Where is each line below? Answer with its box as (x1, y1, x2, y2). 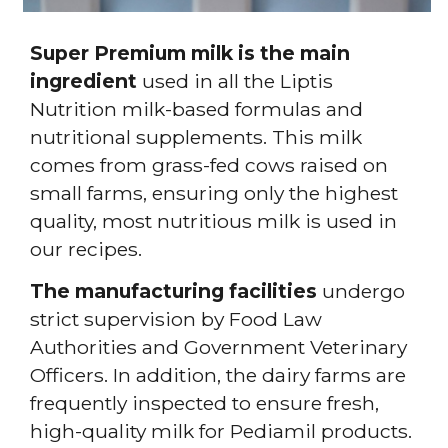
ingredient (30, 69, 142, 94)
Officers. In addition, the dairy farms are (30, 363, 406, 388)
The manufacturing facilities (30, 279, 317, 304)
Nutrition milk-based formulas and (30, 97, 363, 122)
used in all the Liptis (142, 69, 333, 94)
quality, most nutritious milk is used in (30, 209, 397, 234)
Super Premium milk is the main (30, 41, 350, 66)
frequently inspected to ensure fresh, (30, 391, 379, 416)
